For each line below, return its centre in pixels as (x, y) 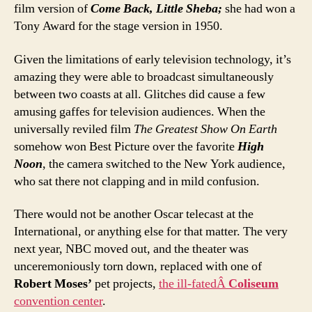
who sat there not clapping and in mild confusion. (137, 181)
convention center (58, 301)
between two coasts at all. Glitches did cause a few (140, 94)
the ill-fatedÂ (194, 284)
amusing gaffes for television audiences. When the (140, 111)
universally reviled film (74, 129)
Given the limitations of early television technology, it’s (153, 59)
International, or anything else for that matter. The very (151, 232)
